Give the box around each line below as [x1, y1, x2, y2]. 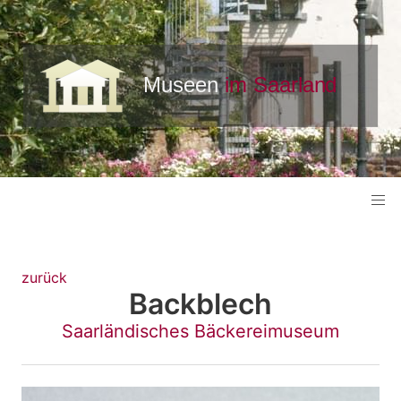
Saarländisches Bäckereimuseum [62, 320, 339, 343]
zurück [21, 269, 67, 287]
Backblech [129, 286, 272, 322]
